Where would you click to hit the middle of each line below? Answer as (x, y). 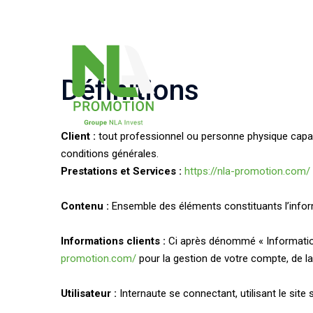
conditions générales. (110, 154)
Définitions (130, 90)
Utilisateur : (89, 293)
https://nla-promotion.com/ (247, 171)
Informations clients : (113, 241)
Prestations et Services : (121, 171)
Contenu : (85, 206)
